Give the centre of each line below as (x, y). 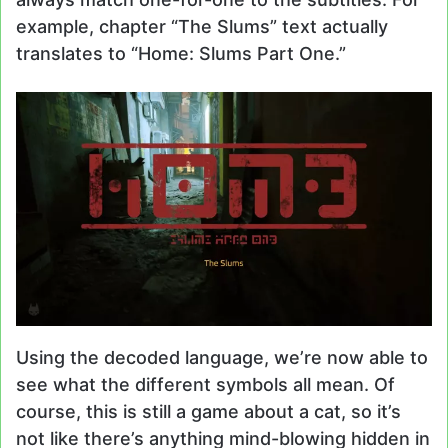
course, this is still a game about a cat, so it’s (208, 411)
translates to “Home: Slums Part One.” (181, 53)
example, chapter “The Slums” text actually (202, 26)
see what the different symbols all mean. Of (205, 384)
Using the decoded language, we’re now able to (222, 357)
